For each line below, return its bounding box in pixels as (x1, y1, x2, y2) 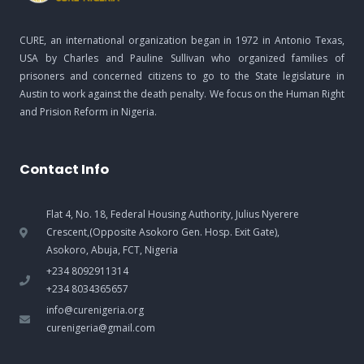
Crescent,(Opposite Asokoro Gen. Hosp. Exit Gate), (46, 225, 280, 240)
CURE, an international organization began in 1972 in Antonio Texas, (19, 33, 344, 48)
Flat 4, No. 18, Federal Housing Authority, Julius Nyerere (46, 207, 300, 222)
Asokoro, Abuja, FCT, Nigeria (46, 243, 179, 258)
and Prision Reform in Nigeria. (19, 105, 157, 119)
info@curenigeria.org (46, 303, 145, 318)
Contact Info (19, 160, 109, 180)
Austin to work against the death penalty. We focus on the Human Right (19, 87, 344, 102)
